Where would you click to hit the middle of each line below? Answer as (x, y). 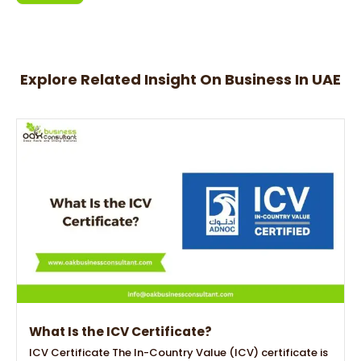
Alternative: (46, 48)
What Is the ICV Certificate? (120, 332)
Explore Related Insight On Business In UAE (180, 79)
